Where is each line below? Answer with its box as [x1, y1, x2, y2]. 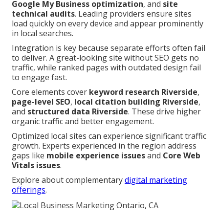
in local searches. [12, 28, 73, 39]
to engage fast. [12, 72, 67, 83]
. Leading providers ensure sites [75, 8, 192, 20]
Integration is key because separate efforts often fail [12, 43, 205, 54]
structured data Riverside [27, 106, 128, 117]
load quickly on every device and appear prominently [12, 18, 203, 29]
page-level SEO [12, 96, 70, 108]
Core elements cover [12, 87, 89, 98]
